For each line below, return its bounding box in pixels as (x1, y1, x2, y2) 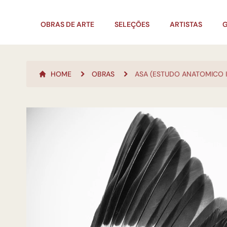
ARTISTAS (170, 20, 202, 29)
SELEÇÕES (115, 20, 149, 29)
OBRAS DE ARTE (41, 20, 94, 29)
